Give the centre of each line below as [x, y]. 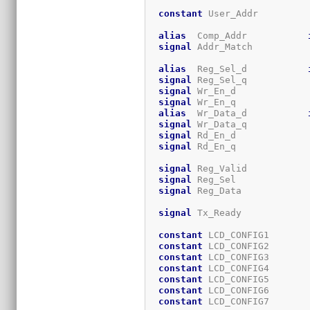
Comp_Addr [247, 35]
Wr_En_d [250, 91]
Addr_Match [250, 46]
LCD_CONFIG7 [256, 301]
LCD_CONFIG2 [256, 246]
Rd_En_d [250, 135]
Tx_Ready [250, 212]
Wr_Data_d [247, 113]
